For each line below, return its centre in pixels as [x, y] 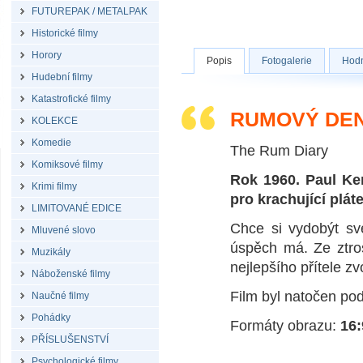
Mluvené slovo [64, 230]
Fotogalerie [287, 61]
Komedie [51, 143]
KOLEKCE [55, 121]
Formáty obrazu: [285, 326]
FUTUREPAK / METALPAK [90, 11]
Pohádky [51, 318]
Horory [47, 55]
